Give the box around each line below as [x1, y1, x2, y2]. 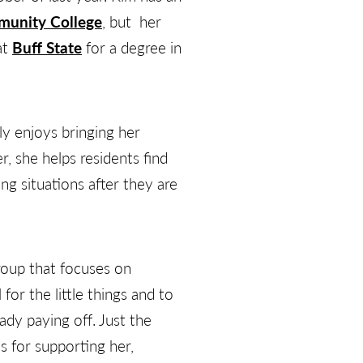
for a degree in [82, 36, 181, 58]
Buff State [12, 36, 82, 58]
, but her [102, 11, 161, 32]
